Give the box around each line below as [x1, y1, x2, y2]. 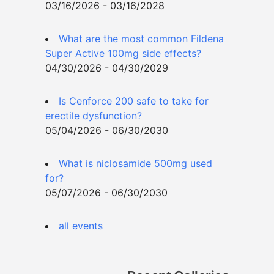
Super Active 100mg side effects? [45, 47, 201, 60]
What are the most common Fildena [59, 32, 224, 45]
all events [59, 220, 103, 232]
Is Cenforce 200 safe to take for [59, 95, 209, 108]
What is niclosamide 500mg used [59, 157, 212, 170]
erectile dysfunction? [45, 109, 142, 122]
